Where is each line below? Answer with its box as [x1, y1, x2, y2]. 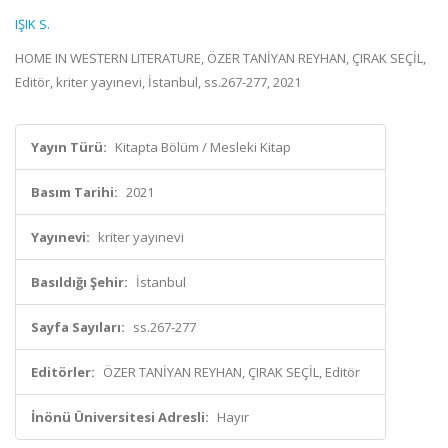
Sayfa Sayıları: [31, 318, 125, 336]
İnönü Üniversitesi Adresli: [31, 408, 209, 426]
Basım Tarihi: [31, 183, 118, 201]
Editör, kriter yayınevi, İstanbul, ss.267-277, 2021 [15, 73, 301, 91]
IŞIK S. [15, 15, 50, 33]
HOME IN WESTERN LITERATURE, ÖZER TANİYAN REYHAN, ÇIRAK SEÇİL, [15, 49, 426, 67]
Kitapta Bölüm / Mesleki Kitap [115, 138, 291, 156]
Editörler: [31, 363, 95, 381]
